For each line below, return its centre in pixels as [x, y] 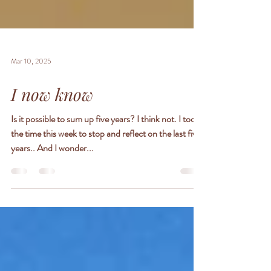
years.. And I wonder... [52, 186]
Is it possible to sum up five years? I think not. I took [95, 157]
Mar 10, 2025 [31, 99]
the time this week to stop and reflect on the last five [106, 171]
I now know [52, 132]
